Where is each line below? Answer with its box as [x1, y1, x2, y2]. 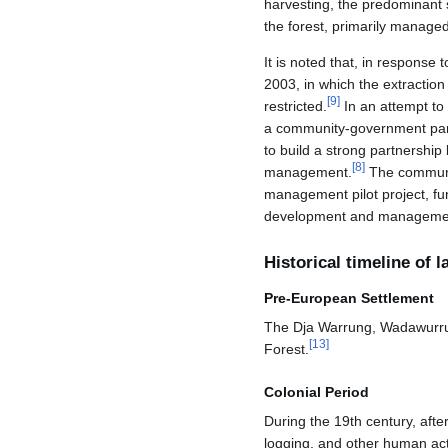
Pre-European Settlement [264, 289, 434, 306]
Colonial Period [264, 383, 369, 400]
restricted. [264, 98, 327, 115]
